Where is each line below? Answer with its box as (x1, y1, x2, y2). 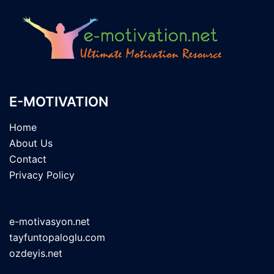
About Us (9, 136, 53, 149)
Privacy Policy (9, 168, 75, 181)
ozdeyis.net (9, 246, 62, 259)
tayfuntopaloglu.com (9, 231, 105, 243)
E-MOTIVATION (9, 93, 108, 109)
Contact (9, 152, 46, 165)
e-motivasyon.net (9, 215, 90, 228)
